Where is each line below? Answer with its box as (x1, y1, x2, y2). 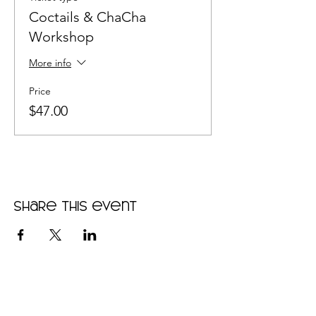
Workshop (29, 28, 94, 46)
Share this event (14, 200, 138, 214)
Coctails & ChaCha (29, 8, 146, 26)
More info (29, 56, 71, 70)
